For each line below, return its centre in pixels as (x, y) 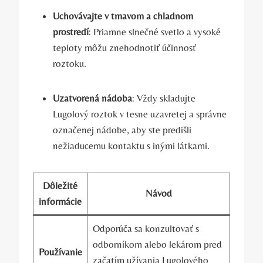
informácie (60, 201)
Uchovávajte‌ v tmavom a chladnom (123, 16)
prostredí (71, 31)
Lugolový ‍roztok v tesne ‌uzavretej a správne (140, 114)
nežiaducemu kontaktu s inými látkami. (131, 145)
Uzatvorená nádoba (92, 98)
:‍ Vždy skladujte (164, 98)
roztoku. (70, 63)
